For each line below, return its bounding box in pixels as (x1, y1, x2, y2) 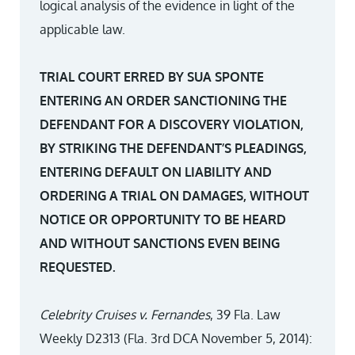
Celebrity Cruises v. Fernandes (40, 307, 210, 323)
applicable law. (40, 21, 125, 37)
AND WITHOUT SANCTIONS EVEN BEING (40, 235, 280, 251)
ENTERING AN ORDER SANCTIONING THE (40, 93, 287, 109)
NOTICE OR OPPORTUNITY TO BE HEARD (40, 212, 286, 227)
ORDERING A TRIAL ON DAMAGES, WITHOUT (40, 188, 309, 204)
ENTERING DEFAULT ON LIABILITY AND (40, 164, 272, 180)
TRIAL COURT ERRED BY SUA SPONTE (40, 69, 264, 85)
